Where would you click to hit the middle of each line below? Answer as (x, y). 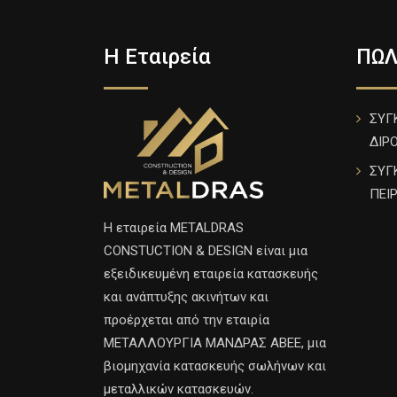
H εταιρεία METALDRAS (174, 227)
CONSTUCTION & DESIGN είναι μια (206, 250)
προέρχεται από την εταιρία (187, 319)
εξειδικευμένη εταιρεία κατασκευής (211, 273)
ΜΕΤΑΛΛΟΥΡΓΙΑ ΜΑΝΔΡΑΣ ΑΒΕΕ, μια (215, 343)
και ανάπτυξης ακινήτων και (186, 296)
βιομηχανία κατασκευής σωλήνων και (215, 366)
